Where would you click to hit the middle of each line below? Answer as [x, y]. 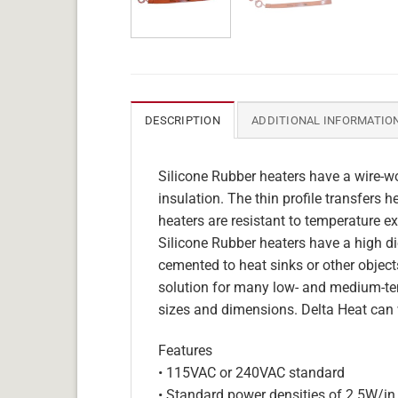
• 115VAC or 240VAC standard [251, 372]
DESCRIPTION [183, 120]
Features [185, 350]
